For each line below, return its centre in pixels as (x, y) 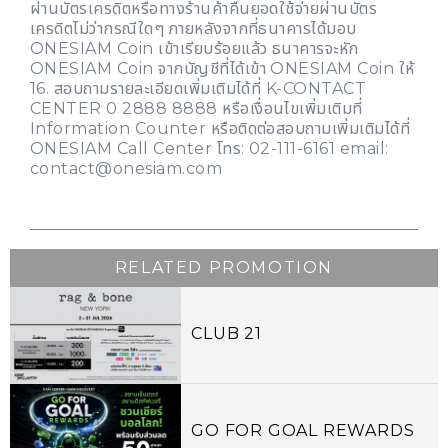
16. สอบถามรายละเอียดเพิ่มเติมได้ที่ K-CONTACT (198, 89)
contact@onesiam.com (126, 169)
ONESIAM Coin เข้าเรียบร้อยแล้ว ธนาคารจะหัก (194, 49)
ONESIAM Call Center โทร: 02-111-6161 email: (209, 149)
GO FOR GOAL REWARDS (303, 431)
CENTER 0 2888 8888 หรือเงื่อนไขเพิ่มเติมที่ (196, 109)
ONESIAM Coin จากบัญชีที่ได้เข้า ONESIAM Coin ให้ (222, 69)
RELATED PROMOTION (224, 268)
